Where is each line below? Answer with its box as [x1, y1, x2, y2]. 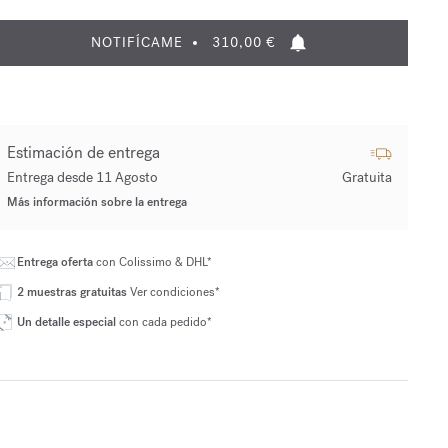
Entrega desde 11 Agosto [6, 168, 158, 187]
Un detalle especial [16, 314, 116, 330]
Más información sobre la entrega [6, 194, 187, 210]
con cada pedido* [115, 314, 212, 330]
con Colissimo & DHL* [95, 254, 212, 270]
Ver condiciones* [126, 284, 220, 300]
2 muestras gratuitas [16, 284, 127, 300]
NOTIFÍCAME [91, 33, 184, 52]
